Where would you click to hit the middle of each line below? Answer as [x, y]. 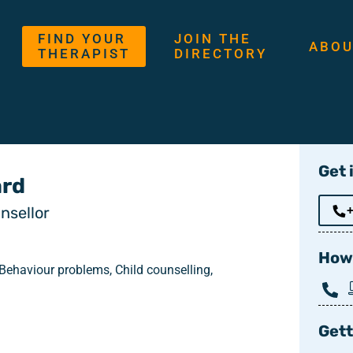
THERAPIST [84, 54]
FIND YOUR [82, 39]
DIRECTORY [220, 54]
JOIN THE [212, 39]
